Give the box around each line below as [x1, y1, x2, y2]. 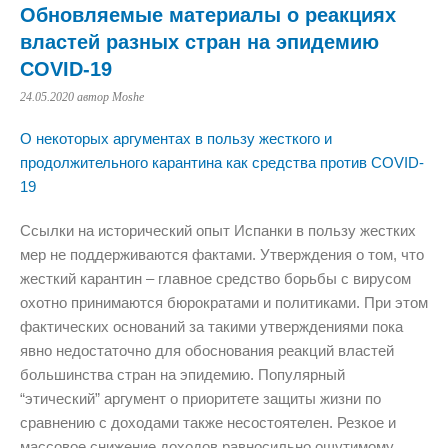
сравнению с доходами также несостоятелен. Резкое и [20, 413, 396, 431]
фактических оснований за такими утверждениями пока [20, 317, 403, 335]
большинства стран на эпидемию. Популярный [20, 365, 345, 383]
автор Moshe [77, 89, 144, 104]
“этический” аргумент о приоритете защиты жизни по [20, 389, 381, 407]
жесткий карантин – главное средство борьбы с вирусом [20, 269, 411, 287]
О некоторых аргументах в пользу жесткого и [20, 129, 332, 147]
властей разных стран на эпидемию [20, 30, 379, 53]
